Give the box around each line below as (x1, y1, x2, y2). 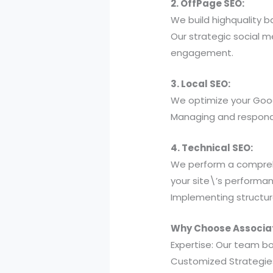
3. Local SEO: (171, 77, 231, 91)
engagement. (171, 46, 234, 60)
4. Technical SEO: (171, 141, 253, 155)
